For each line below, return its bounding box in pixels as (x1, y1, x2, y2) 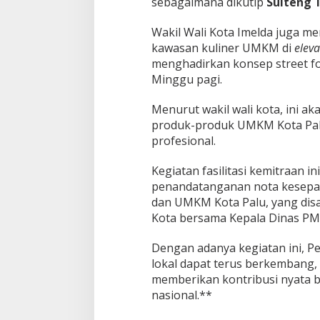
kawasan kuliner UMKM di (151, 40, 294, 56)
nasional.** (151, 287, 212, 304)
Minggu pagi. (151, 71, 222, 88)
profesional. (151, 133, 216, 149)
